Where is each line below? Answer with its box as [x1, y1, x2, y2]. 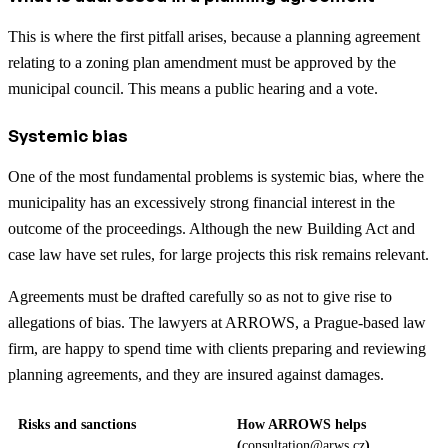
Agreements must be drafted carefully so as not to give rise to [8, 288, 392, 306]
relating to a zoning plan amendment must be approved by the [8, 54, 396, 72]
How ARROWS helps [237, 417, 366, 433]
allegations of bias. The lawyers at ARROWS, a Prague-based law [8, 314, 426, 332]
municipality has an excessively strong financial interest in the [8, 194, 395, 212]
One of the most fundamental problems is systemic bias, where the [8, 168, 424, 186]
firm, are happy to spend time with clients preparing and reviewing [8, 340, 426, 358]
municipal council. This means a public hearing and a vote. [8, 80, 378, 98]
